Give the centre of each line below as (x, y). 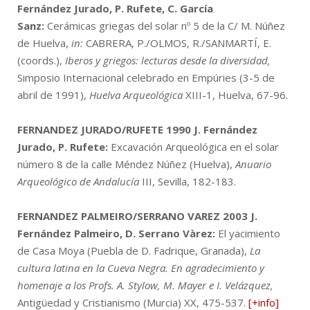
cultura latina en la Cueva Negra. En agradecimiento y (141, 267)
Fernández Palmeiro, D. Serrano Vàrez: (116, 233)
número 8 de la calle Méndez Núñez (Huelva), (126, 164)
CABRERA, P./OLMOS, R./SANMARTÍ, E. (177, 43)
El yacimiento (248, 233)
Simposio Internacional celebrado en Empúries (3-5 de (146, 77)
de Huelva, (44, 43)
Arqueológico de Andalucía (78, 181)
